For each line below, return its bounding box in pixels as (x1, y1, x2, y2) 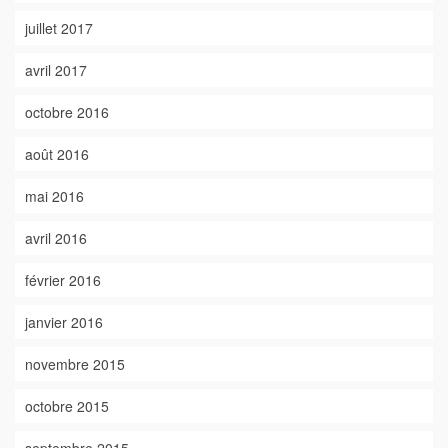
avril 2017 (25, 60, 87, 80)
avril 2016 (25, 228, 87, 248)
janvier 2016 (25, 312, 103, 332)
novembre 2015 (25, 354, 125, 374)
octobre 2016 (25, 102, 109, 122)
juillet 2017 (25, 18, 93, 38)
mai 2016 (25, 186, 84, 206)
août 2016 (25, 144, 89, 164)
